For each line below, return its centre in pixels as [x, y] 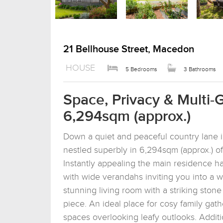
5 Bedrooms [141, 69]
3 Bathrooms [200, 69]
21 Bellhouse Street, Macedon [129, 49]
